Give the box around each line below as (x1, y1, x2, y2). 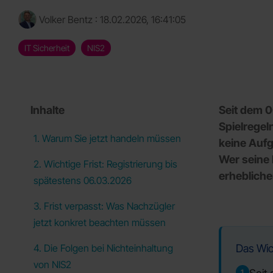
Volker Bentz (37, 13, 95, 26)
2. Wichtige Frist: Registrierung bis (34, 158, 177, 170)
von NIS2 (34, 258, 71, 271)
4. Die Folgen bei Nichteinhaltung (34, 242, 173, 254)
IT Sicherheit (24, 43, 69, 53)
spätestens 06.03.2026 (34, 174, 132, 186)
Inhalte (30, 104, 65, 116)
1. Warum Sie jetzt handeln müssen (34, 132, 181, 144)
